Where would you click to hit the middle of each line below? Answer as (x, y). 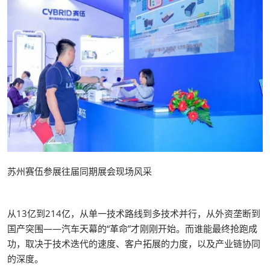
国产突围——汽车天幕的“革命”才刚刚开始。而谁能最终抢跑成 (132, 228)
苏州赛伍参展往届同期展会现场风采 (80, 171)
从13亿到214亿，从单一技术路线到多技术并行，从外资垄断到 (134, 213)
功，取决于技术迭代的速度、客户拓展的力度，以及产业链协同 (134, 243)
